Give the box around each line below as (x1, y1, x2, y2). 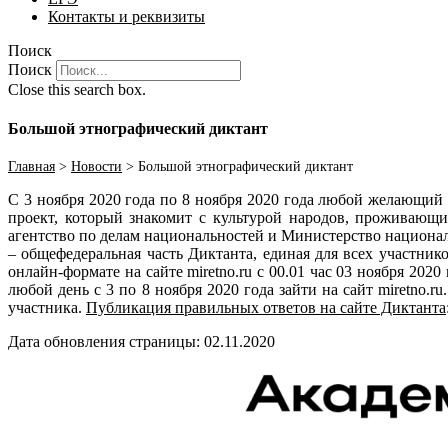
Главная (8, 159, 55, 175)
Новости (71, 159, 122, 175)
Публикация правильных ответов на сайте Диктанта (86, 299, 446, 317)
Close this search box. (8, 80, 146, 98)
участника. (8, 299, 86, 317)
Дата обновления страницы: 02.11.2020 (8, 333, 275, 351)
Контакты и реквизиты (48, 7, 205, 25)
